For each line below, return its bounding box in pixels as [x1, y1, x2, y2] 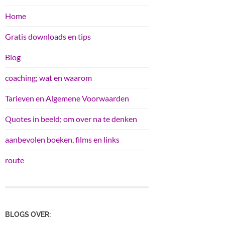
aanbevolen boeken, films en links [5, 134, 120, 144]
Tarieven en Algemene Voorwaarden [5, 93, 129, 103]
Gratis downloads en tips [5, 31, 91, 41]
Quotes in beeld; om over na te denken [5, 114, 137, 124]
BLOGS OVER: [5, 210, 51, 219]
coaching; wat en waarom [5, 72, 92, 82]
